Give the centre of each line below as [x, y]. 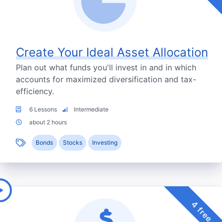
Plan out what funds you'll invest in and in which [106, 68]
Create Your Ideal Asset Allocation [112, 53]
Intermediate [90, 110]
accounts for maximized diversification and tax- [106, 80]
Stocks [73, 143]
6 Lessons [43, 110]
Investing [105, 143]
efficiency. [35, 91]
